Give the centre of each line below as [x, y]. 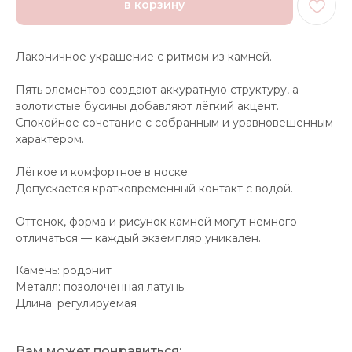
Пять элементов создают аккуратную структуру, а [157, 89]
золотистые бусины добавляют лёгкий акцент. [147, 106]
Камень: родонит [64, 270]
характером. [50, 139]
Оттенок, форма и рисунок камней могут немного [156, 221]
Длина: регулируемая [76, 303]
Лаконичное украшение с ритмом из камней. [144, 56]
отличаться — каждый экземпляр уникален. [138, 238]
